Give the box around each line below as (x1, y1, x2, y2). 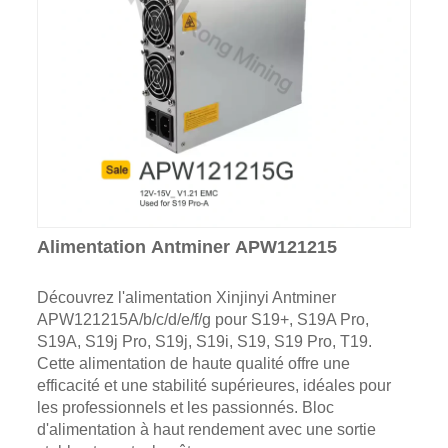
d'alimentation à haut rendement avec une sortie (36, 420, 376, 438)
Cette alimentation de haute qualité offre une (36, 354, 350, 372)
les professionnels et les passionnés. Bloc (36, 398, 334, 416)
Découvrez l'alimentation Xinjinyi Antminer (36, 288, 336, 306)
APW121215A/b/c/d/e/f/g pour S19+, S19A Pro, (36, 310, 369, 328)
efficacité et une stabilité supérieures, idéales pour (36, 376, 391, 394)
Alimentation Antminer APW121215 (36, 236, 337, 257)
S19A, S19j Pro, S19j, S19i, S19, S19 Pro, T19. (36, 332, 372, 350)
